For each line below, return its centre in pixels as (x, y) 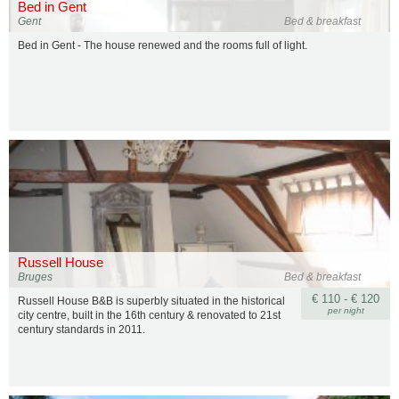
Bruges (35, 277)
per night (346, 310)
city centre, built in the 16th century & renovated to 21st (149, 315)
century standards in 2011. (81, 330)
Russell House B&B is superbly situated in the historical (151, 301)
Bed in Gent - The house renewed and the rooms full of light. (163, 45)
